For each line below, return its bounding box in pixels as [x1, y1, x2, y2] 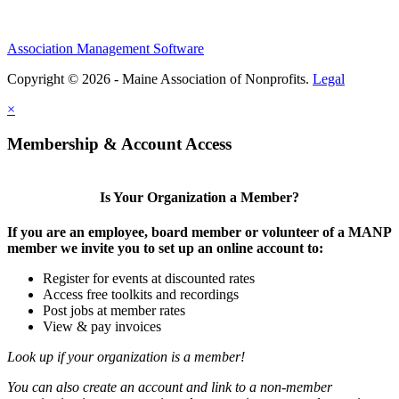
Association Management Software [7, 40, 204, 56]
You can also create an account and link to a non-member [7, 379, 332, 395]
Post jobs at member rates [43, 302, 185, 318]
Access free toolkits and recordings [43, 286, 239, 302]
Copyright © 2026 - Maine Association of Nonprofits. [7, 70, 313, 86]
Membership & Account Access [7, 134, 232, 153]
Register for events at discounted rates [43, 270, 255, 286]
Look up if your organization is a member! [7, 348, 245, 364]
